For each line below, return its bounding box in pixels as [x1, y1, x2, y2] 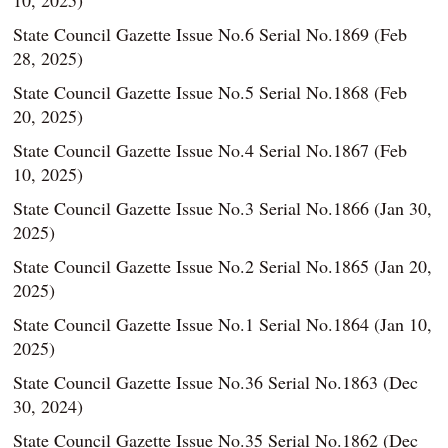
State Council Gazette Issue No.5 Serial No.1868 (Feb [13, 80, 408, 104]
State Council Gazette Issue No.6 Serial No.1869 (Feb [13, 22, 408, 46]
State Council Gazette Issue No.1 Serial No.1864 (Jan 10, [13, 312, 433, 336]
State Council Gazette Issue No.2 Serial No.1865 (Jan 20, [13, 254, 433, 278]
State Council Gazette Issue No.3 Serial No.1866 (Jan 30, [13, 196, 433, 220]
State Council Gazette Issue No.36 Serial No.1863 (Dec [13, 370, 419, 394]
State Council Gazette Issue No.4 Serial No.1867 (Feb [13, 138, 408, 162]
